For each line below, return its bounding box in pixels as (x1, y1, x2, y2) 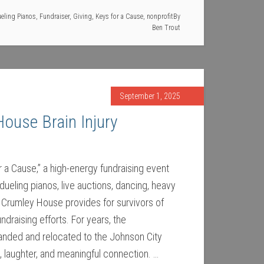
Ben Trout (152, 24, 180, 32)
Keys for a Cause (95, 12, 143, 21)
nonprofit (147, 12, 173, 21)
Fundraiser (39, 12, 70, 21)
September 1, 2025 (120, 91, 180, 101)
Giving (73, 12, 92, 21)
